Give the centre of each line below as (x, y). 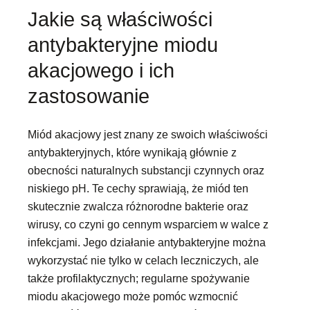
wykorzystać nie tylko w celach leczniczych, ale (143, 261)
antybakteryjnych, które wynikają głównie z (132, 153)
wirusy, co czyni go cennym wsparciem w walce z (148, 225)
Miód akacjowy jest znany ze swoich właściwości (148, 135)
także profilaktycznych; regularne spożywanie (139, 279)
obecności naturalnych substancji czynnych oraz (146, 171)
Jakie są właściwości (120, 19)
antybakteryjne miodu (123, 45)
